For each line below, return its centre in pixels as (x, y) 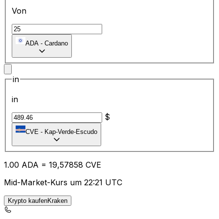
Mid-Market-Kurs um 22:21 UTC (63, 183)
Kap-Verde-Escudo (71, 132)
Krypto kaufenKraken (38, 201)
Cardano (56, 43)
